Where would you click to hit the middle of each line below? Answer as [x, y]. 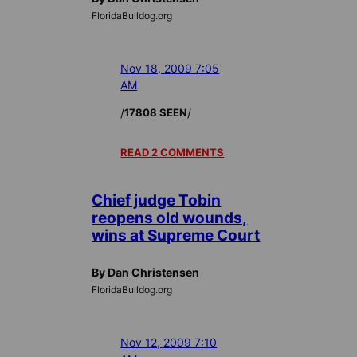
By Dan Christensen [146, 272]
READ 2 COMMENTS [173, 153]
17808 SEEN [156, 113]
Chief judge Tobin [157, 200]
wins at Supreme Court [176, 235]
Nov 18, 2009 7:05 [170, 68]
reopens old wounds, [170, 218]
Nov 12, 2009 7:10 [169, 342]
